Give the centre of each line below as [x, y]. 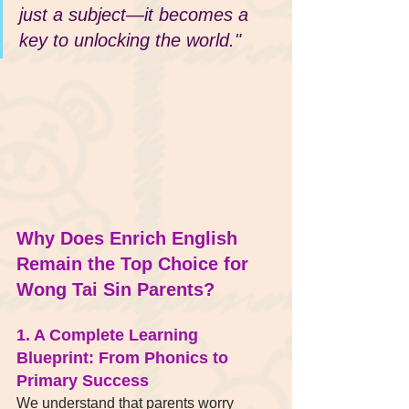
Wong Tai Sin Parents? [115, 290]
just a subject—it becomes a [136, 14]
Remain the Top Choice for [135, 264]
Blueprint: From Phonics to [125, 358]
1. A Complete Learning [110, 336]
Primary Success [83, 381]
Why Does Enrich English [130, 239]
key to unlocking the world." [130, 40]
